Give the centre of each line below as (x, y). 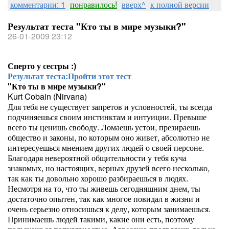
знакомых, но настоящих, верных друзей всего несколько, (109, 168)
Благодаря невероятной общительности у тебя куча (97, 158)
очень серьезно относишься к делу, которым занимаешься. (109, 209)
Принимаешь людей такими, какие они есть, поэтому (101, 219)
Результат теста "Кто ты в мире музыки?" (97, 26)
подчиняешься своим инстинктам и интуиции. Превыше (107, 117)
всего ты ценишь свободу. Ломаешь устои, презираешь (104, 127)
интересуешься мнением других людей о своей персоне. (106, 147)
